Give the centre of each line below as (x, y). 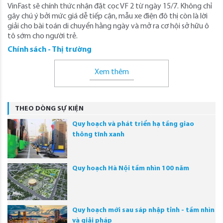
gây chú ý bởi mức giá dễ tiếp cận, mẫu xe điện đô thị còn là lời (108, 16)
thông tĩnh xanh (98, 134)
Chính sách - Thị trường (50, 50)
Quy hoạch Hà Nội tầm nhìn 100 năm (131, 168)
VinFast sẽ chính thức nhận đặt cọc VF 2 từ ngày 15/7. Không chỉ (110, 6)
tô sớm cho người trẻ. (43, 36)
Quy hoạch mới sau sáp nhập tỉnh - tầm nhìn (143, 210)
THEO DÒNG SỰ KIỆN (49, 109)
